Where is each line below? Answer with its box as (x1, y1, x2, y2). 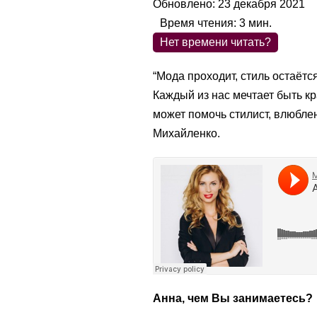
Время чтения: (160, 16, 239, 29)
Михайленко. (153, 127, 220, 139)
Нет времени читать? (160, 35, 271, 48)
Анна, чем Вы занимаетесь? (153, 292, 313, 304)
